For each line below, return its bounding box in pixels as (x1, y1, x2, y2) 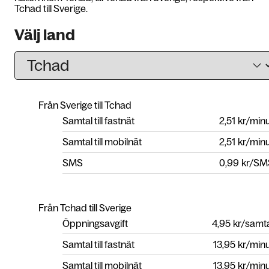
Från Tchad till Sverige (38, 202, 131, 213)
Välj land (14, 26, 75, 43)
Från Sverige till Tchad (38, 99, 131, 110)
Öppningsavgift (62, 217, 128, 229)
